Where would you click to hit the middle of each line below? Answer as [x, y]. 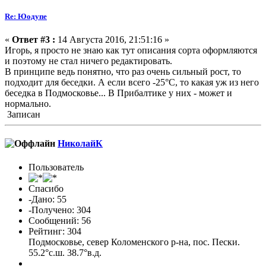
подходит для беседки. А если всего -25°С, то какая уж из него [132, 83]
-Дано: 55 [47, 199]
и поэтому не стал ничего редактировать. [88, 61]
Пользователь [56, 167]
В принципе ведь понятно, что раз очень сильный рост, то [123, 72]
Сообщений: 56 [60, 220]
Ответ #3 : [34, 40]
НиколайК [80, 144]
